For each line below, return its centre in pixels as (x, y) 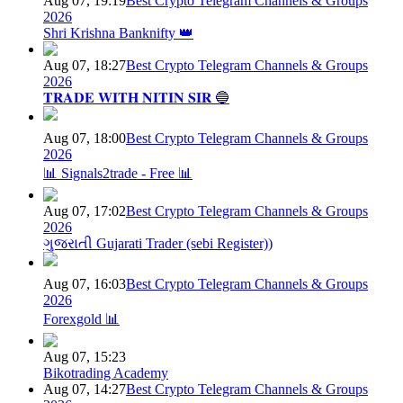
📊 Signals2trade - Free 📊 (118, 174)
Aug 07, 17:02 (85, 211)
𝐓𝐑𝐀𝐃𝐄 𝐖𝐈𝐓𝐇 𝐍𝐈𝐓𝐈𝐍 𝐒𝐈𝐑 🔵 (136, 98)
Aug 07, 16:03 (85, 284)
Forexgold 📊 (81, 319)
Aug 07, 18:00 (85, 139)
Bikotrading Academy (106, 373)
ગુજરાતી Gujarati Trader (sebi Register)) (158, 244)
